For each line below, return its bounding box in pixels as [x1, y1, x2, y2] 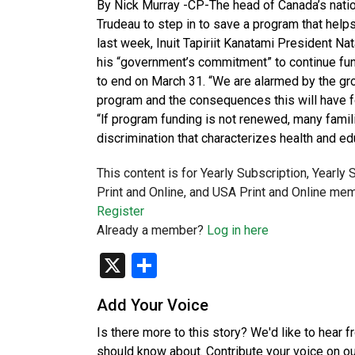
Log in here [207, 223, 269, 238]
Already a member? [97, 223, 207, 238]
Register [97, 204, 144, 219]
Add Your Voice [97, 296, 208, 315]
